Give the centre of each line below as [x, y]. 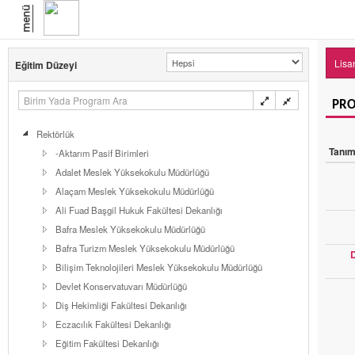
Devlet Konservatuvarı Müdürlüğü [121, 286]
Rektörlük [55, 134]
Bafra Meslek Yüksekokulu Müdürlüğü [130, 229]
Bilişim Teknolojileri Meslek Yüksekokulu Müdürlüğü [159, 267]
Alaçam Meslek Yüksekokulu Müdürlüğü [135, 191]
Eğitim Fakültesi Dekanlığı [107, 343]
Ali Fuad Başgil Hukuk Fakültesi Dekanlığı [139, 210]
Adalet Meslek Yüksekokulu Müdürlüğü [132, 172]
